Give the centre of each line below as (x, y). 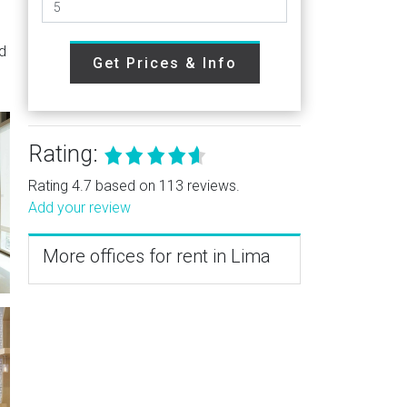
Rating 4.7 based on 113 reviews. (134, 186)
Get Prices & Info (164, 63)
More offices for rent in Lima (157, 256)
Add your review (79, 208)
